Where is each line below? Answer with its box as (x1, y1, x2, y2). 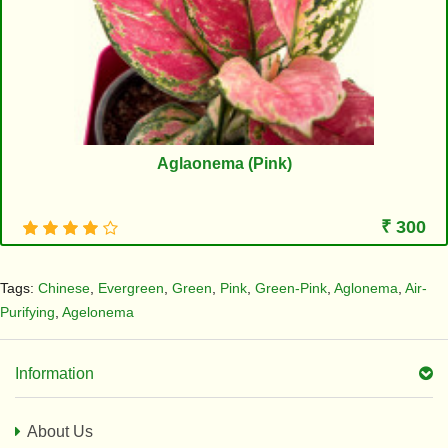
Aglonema (334, 280, 398, 296)
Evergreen (98, 280, 164, 296)
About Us (27, 423, 93, 440)
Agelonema (62, 304, 134, 320)
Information (15, 365, 94, 382)
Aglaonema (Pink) (156, 155, 292, 172)
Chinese (38, 280, 90, 296)
